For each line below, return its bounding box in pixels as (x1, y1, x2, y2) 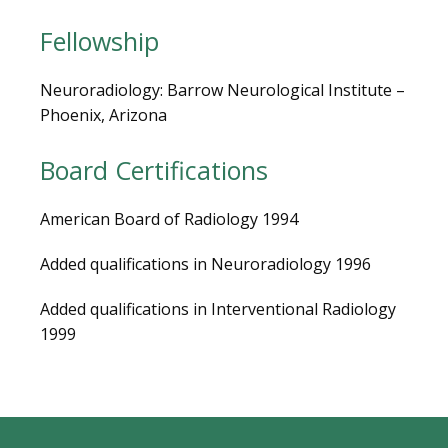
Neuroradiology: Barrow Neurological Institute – (40, 79, 405, 101)
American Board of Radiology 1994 (40, 208, 298, 230)
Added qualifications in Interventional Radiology (40, 298, 396, 320)
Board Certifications (40, 153, 268, 187)
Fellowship (40, 24, 159, 58)
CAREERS (60, 68, 141, 93)
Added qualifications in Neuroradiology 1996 (40, 253, 371, 275)
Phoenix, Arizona (40, 104, 167, 126)
